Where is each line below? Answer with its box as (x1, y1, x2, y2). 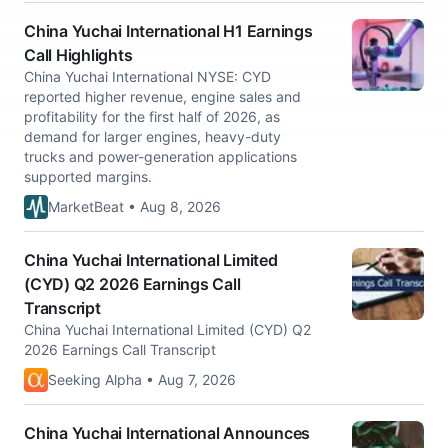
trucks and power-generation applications (24, 148, 297, 165)
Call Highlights (24, 45, 133, 65)
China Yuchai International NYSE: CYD (24, 68, 271, 85)
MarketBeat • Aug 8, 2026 (48, 198, 221, 215)
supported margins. (24, 168, 152, 185)
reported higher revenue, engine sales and (24, 88, 301, 105)
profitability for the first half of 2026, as (24, 108, 280, 125)
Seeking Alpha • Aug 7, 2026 (48, 371, 236, 388)
